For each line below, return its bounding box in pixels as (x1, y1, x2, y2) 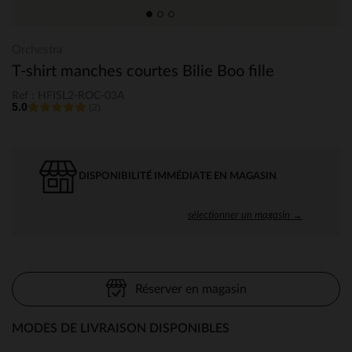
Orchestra (12, 44, 62, 56)
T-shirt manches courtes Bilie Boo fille (12, 64, 274, 79)
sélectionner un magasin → (188, 207, 302, 221)
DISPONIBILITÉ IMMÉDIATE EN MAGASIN (79, 170, 277, 181)
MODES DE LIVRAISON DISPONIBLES (12, 321, 229, 335)
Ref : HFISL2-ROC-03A (12, 90, 124, 101)
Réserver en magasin (134, 282, 247, 295)
